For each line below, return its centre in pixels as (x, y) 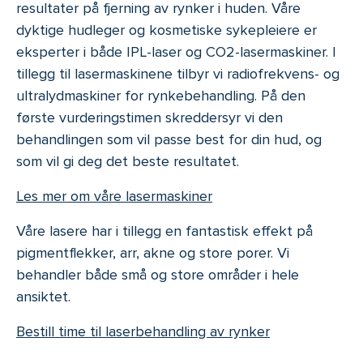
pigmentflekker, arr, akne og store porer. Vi (153, 253)
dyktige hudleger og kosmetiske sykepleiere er (167, 30)
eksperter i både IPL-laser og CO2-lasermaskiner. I (176, 52)
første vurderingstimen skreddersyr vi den (149, 118)
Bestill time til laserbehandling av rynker (143, 332)
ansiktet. (43, 297)
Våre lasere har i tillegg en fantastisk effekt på (164, 231)
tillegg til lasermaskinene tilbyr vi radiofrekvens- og (178, 74)
